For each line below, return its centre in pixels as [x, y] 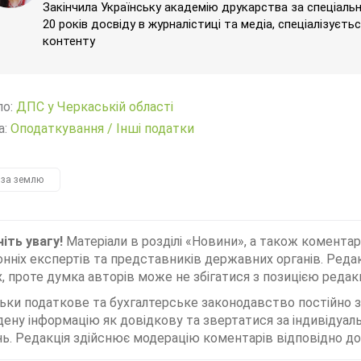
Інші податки [155, 129]
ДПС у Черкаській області [95, 107]
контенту [69, 41]
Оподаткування [57, 129]
